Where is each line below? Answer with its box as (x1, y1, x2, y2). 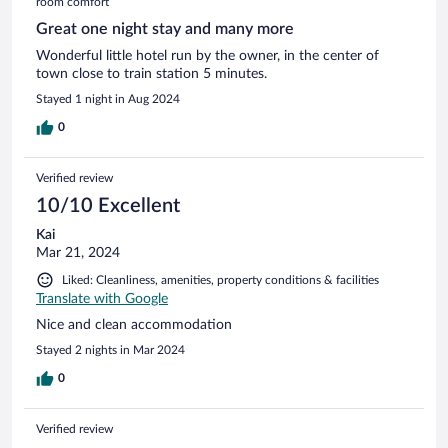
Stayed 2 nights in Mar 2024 (36, 344, 185, 357)
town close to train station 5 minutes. (36, 67, 267, 82)
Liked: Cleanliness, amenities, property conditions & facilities (62, 274, 379, 287)
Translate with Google (36, 292, 168, 307)
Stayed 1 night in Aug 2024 (36, 93, 180, 106)
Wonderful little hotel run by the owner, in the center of (36, 49, 379, 64)
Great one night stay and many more (36, 21, 294, 38)
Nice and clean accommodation (36, 318, 232, 333)
